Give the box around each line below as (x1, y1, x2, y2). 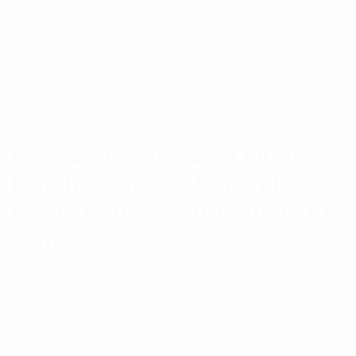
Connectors (12, 227, 145, 253)
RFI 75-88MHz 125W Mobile (12, 141, 318, 168)
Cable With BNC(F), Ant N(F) (12, 199, 329, 225)
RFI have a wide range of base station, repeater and (12, 281, 342, 296)
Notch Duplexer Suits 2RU (12, 170, 308, 196)
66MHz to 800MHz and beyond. (12, 319, 213, 335)
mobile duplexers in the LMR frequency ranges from (12, 300, 340, 315)
